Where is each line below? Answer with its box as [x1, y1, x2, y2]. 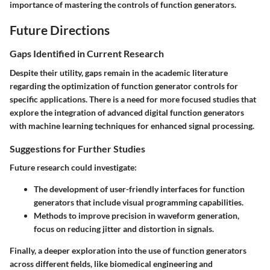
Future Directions [10, 22, 110, 37]
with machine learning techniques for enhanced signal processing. [10, 120, 254, 131]
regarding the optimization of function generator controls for [10, 80, 238, 91]
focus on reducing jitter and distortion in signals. [34, 223, 214, 234]
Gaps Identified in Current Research [10, 48, 164, 60]
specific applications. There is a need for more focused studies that [10, 93, 256, 104]
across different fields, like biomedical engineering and [10, 258, 213, 269]
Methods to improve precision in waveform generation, [34, 210, 239, 221]
